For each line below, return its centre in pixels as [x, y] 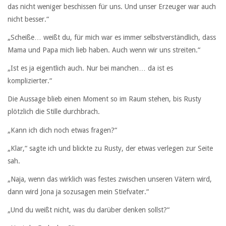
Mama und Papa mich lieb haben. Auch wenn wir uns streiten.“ [104, 50]
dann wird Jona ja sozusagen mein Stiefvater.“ [78, 191]
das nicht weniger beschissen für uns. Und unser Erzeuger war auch [112, 6]
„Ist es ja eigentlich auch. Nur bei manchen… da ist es [90, 68]
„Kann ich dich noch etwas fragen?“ [62, 130]
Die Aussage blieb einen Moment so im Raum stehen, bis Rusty [104, 99]
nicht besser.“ [28, 19]
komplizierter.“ [30, 81]
